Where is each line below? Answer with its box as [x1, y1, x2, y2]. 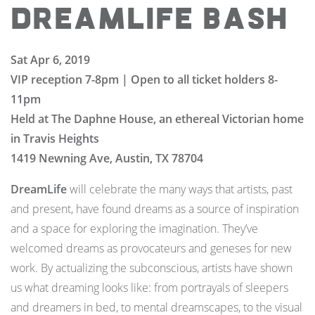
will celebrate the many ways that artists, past [67, 181, 292, 198]
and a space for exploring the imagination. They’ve [11, 221, 258, 237]
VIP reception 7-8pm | [11, 72, 131, 88]
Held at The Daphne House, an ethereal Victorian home [11, 111, 304, 127]
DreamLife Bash [11, 1, 288, 40]
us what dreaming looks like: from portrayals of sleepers [11, 280, 288, 296]
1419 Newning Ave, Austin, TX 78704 [11, 150, 203, 167]
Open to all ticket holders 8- [131, 72, 278, 88]
